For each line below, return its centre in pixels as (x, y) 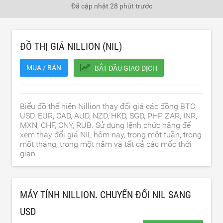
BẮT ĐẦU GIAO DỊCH (126, 68)
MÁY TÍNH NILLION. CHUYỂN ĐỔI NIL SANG (106, 195)
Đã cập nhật (90, 6)
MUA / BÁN (44, 68)
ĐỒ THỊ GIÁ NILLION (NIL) (71, 46)
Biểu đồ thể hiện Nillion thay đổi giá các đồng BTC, (108, 106)
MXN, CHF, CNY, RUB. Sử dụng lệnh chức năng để (105, 125)
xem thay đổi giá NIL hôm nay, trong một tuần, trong (111, 135)
